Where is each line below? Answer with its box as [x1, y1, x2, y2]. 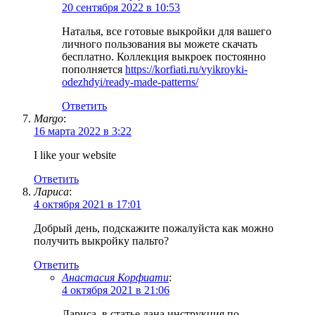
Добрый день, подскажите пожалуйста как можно [34, 222, 274, 235]
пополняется [62, 63, 125, 76]
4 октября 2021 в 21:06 [62, 284, 169, 297]
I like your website [34, 149, 116, 162]
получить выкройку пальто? [34, 235, 169, 247]
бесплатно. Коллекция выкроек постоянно [62, 51, 266, 63]
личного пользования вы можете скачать [62, 38, 257, 51]
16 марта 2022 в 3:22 [34, 125, 131, 138]
